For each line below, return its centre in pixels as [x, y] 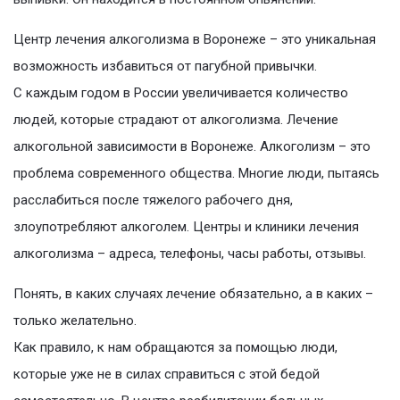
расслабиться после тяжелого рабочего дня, [153, 200]
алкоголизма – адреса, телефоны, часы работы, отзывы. [190, 254]
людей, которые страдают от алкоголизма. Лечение [176, 120]
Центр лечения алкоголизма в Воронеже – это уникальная [195, 40]
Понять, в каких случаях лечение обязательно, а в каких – [193, 294]
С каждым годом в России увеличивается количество [181, 93]
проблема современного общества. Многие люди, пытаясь [196, 174]
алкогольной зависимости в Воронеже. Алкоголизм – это [192, 147]
